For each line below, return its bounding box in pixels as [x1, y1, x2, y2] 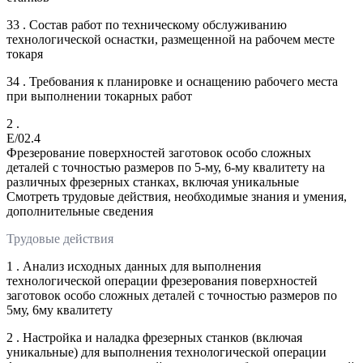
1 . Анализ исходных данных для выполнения [6, 258, 261, 273]
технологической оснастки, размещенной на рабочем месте [6, 32, 335, 46]
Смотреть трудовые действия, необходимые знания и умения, [6, 189, 347, 203]
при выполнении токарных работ [6, 88, 192, 103]
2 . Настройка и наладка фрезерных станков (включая [6, 330, 302, 344]
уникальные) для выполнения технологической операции [6, 344, 327, 359]
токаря [6, 46, 43, 61]
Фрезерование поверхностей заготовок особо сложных [6, 145, 311, 160]
